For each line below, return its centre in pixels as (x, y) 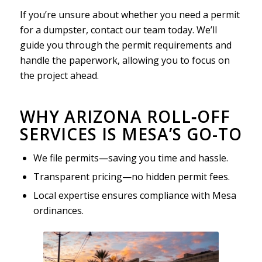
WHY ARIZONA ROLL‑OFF (125, 116)
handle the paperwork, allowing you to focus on (125, 60)
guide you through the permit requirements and (125, 45)
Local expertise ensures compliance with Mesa (135, 195)
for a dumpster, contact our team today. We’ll (118, 30)
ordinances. (58, 210)
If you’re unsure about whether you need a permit (130, 14)
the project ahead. (59, 75)
